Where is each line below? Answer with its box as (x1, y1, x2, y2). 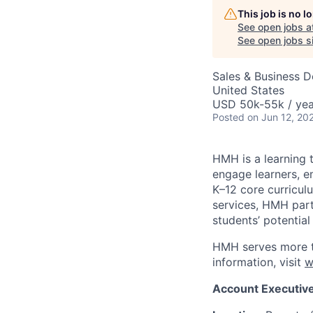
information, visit (212, 255, 305, 269)
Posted (212, 111, 245, 123)
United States (212, 83, 284, 97)
